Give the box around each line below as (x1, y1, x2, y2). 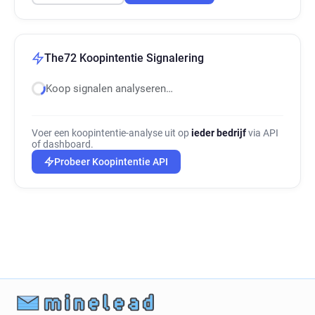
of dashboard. (32, 139, 94, 150)
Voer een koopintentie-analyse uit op (32, 127, 191, 139)
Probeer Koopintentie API (54, 156, 168, 167)
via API (246, 127, 278, 139)
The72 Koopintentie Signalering (44, 51, 204, 65)
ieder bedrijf (191, 127, 246, 139)
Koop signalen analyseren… (46, 82, 173, 95)
